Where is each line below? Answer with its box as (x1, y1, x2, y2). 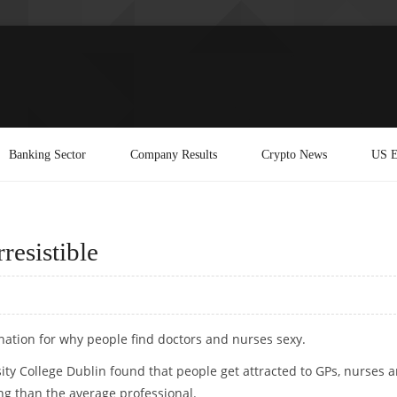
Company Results (130, 146, 217, 161)
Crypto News (261, 146, 327, 161)
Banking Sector (9, 146, 86, 161)
